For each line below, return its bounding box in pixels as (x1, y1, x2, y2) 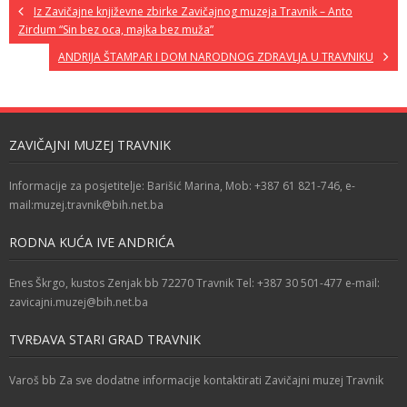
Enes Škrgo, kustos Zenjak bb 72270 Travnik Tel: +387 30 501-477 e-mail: (9, 275, 380, 292)
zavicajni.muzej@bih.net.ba (9, 294, 148, 311)
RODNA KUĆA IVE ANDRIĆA (9, 233, 174, 252)
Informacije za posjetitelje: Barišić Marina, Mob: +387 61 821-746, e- (9, 178, 355, 194)
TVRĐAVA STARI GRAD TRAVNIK (9, 331, 201, 349)
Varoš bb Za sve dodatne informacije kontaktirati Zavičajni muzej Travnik (9, 372, 383, 389)
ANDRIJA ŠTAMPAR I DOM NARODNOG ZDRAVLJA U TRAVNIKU (58, 49, 373, 65)
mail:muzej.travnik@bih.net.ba (9, 197, 164, 213)
